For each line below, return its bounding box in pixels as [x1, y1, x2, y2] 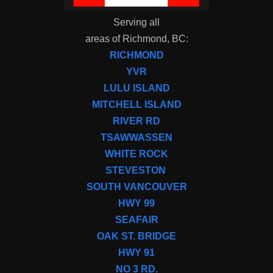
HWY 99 [118, 198, 155, 209]
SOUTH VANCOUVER [86, 182, 187, 193]
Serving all [113, 17, 160, 28]
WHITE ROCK [105, 149, 168, 160]
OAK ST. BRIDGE [97, 231, 176, 242]
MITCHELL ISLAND [91, 99, 182, 110]
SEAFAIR [115, 214, 158, 225]
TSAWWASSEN [101, 132, 172, 143]
